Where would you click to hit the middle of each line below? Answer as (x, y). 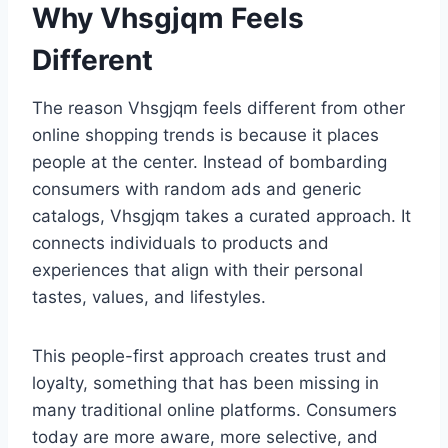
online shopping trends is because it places (205, 135)
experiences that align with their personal (197, 270)
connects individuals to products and (180, 243)
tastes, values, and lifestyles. (149, 297)
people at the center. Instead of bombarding (209, 162)
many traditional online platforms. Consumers (214, 410)
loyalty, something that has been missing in (205, 383)
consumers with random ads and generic (196, 189)
